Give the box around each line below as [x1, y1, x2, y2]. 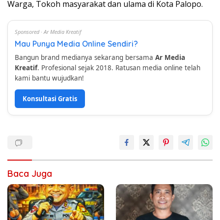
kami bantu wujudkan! [15, 74, 84, 82]
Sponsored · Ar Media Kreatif [15, 28, 82, 35]
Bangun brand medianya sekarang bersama [15, 53, 155, 62]
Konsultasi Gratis [23, 94, 77, 103]
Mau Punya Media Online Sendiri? [15, 39, 138, 49]
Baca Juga [7, 168, 52, 179]
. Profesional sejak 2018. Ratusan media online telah [37, 63, 200, 72]
